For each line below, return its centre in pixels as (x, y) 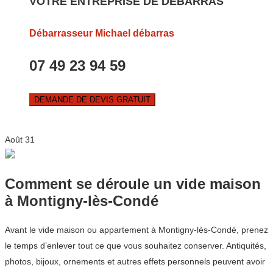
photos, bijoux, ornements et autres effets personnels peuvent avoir (135, 262)
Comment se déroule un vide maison (133, 184)
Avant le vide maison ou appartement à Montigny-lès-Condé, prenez (136, 230)
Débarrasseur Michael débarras (102, 34)
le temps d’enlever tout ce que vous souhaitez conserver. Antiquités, (136, 246)
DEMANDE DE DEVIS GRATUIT (92, 100)
